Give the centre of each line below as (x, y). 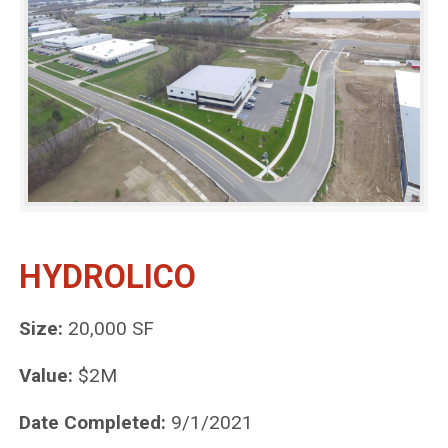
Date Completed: (92, 423)
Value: (46, 376)
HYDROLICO (107, 277)
